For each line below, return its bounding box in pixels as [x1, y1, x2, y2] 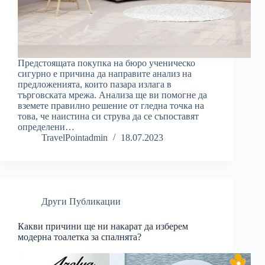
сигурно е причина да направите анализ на [18, 69, 192, 79]
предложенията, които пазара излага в [18, 79, 172, 90]
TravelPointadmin [41, 132, 108, 143]
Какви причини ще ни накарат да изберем [18, 221, 188, 232]
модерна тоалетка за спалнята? [18, 232, 141, 243]
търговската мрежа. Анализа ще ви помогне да [18, 90, 207, 101]
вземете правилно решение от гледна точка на [18, 101, 204, 111]
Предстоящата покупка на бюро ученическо [18, 58, 195, 69]
